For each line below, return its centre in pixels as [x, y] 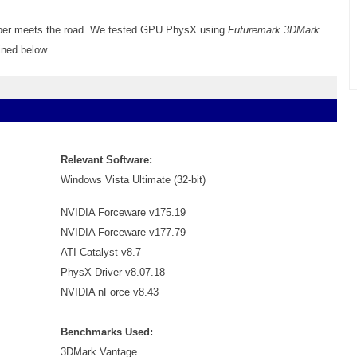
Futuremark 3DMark [274, 30]
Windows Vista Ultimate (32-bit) [133, 180]
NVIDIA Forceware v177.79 [123, 233]
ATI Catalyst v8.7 [101, 253]
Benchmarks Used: [107, 332]
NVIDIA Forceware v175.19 [123, 213]
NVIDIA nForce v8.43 [110, 292]
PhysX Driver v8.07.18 [113, 273]
